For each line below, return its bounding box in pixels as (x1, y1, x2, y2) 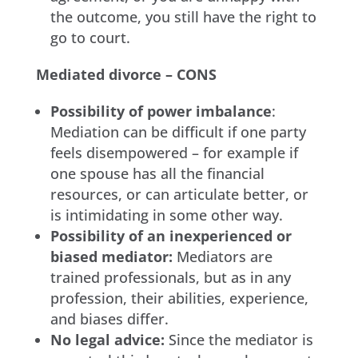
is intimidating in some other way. (50, 205, 283, 225)
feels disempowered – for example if (50, 142, 298, 162)
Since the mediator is (168, 329, 313, 349)
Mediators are (176, 246, 272, 266)
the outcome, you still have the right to (50, 6, 316, 26)
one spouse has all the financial (50, 163, 265, 183)
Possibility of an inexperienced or (50, 225, 292, 245)
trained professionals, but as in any (50, 267, 291, 287)
